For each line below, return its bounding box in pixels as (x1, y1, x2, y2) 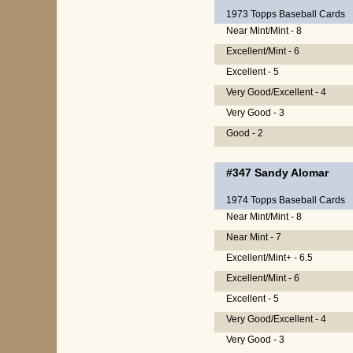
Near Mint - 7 (226, 232, 281, 243)
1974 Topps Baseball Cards (226, 195, 345, 206)
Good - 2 (226, 128, 263, 139)
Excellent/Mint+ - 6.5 (226, 252, 313, 263)
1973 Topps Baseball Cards (226, 9, 345, 20)
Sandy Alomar (255, 166, 329, 179)
